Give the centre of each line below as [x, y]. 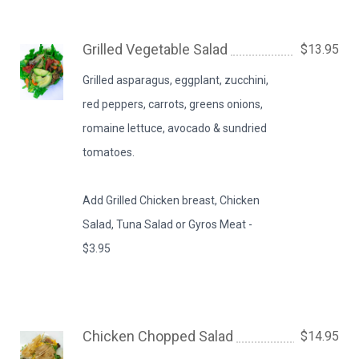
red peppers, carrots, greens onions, [173, 104]
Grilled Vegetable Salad [155, 49]
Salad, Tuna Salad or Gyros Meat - [168, 224]
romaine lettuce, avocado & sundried [175, 128]
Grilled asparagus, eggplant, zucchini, [176, 80]
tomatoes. [109, 152]
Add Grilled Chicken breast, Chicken [171, 200]
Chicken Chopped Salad [158, 336]
